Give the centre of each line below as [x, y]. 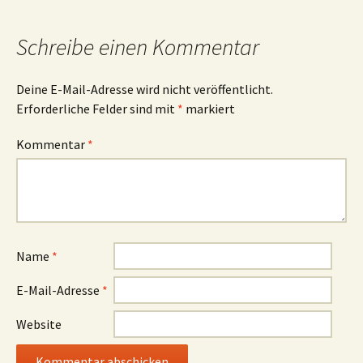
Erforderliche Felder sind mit [97, 109]
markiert [209, 109]
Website [39, 324]
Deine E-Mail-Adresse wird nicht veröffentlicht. [145, 89]
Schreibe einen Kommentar [138, 47]
